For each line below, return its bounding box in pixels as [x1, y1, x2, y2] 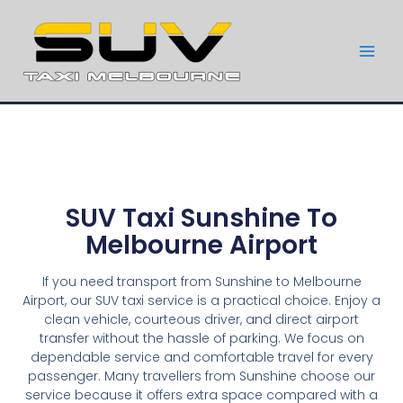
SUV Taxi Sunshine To [66, 201, 337, 236]
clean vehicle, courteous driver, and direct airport [44, 310, 359, 328]
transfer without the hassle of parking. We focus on [39, 329, 364, 347]
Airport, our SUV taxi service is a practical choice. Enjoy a [22, 291, 381, 309]
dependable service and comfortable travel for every [30, 348, 373, 366]
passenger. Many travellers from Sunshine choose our [28, 367, 375, 385]
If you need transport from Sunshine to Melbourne [41, 273, 362, 291]
